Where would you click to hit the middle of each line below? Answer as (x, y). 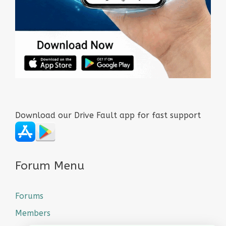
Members (33, 213)
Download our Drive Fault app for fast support (108, 115)
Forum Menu (50, 166)
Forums (29, 196)
